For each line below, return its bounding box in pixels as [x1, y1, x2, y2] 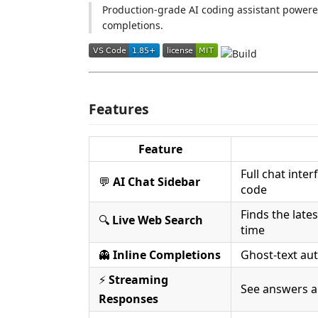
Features [89, 99, 149, 119]
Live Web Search [112, 212, 203, 228]
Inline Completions [113, 246, 221, 263]
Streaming [109, 271, 168, 287]
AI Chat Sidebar [113, 173, 200, 190]
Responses [99, 290, 158, 307]
